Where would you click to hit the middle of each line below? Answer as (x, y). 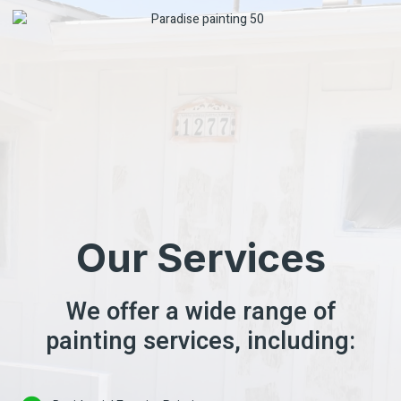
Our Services (200, 257)
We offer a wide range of (200, 311)
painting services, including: (200, 341)
